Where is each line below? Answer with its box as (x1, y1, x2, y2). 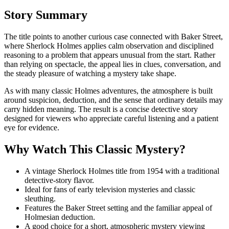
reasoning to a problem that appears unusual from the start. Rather (4, 50, 215, 59)
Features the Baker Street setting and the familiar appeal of (25, 203, 212, 212)
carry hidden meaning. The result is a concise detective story (4, 104, 198, 113)
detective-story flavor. (25, 175, 94, 185)
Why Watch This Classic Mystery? (4, 142, 186, 156)
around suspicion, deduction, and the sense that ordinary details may (4, 95, 223, 104)
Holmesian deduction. (25, 212, 95, 221)
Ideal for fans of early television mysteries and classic (25, 185, 195, 194)
